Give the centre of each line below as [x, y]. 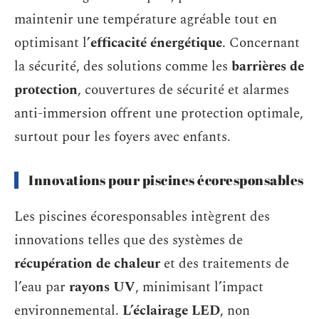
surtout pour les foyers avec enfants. [122, 137]
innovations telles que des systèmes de [129, 240]
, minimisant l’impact [199, 287]
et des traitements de [225, 263]
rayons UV [102, 287]
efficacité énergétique [156, 43]
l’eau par [42, 287]
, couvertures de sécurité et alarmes [183, 90]
